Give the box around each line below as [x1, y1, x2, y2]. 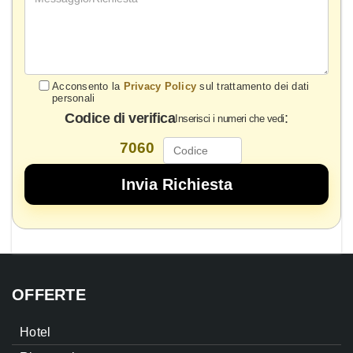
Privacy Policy [123, 80, 196, 93]
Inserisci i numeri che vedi [175, 113, 284, 125]
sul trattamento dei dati [196, 80, 310, 93]
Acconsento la [52, 80, 124, 93]
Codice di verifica [65, 110, 176, 127]
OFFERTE [12, 286, 86, 304]
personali [52, 92, 95, 105]
